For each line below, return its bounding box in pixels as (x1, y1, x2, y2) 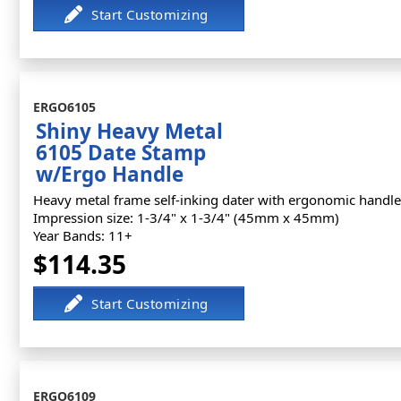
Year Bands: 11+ (33, 226, 132, 244)
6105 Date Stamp (36, 139, 206, 166)
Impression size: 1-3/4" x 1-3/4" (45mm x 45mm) (33, 209, 339, 226)
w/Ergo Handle (36, 160, 183, 188)
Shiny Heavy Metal (36, 117, 223, 145)
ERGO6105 (33, 98, 96, 115)
